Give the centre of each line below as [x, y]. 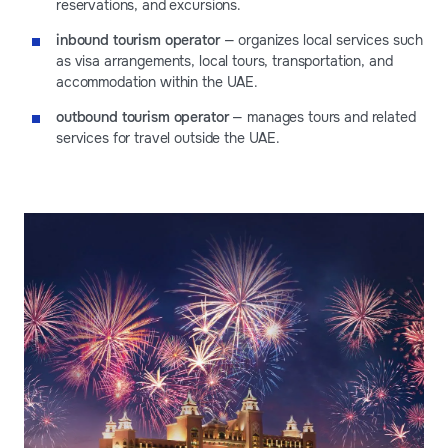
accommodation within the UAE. [157, 82]
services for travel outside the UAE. [168, 138]
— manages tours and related [322, 117]
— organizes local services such [321, 40]
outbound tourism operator [142, 117]
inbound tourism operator [138, 40]
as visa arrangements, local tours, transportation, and [224, 61]
